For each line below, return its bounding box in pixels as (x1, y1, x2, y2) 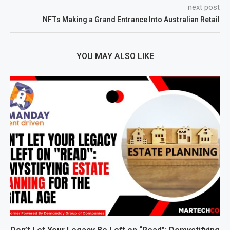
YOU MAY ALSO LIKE (76, 51, 154, 61)
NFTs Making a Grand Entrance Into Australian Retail (43, 15, 220, 24)
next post (188, 2, 220, 12)
